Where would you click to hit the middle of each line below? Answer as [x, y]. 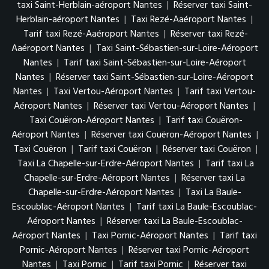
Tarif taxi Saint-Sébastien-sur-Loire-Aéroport [155, 63]
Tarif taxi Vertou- [220, 92]
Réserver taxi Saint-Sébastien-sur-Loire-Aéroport [155, 78]
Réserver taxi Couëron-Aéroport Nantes [171, 135]
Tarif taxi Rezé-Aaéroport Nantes [91, 35]
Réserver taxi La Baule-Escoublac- [174, 222]
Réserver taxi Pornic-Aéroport [189, 251]
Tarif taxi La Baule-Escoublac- [197, 207]
